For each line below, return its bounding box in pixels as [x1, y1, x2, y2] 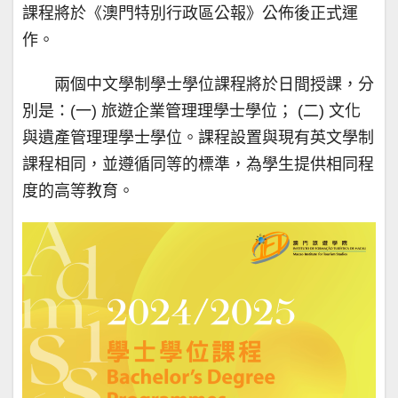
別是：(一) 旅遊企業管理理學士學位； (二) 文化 [22, 102, 361, 120]
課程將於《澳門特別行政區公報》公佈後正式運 [22, 4, 358, 22]
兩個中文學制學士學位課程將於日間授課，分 [54, 76, 374, 93]
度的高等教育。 [22, 182, 134, 200]
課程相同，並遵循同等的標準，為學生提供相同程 [22, 155, 374, 173]
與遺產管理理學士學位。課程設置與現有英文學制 [22, 129, 374, 147]
